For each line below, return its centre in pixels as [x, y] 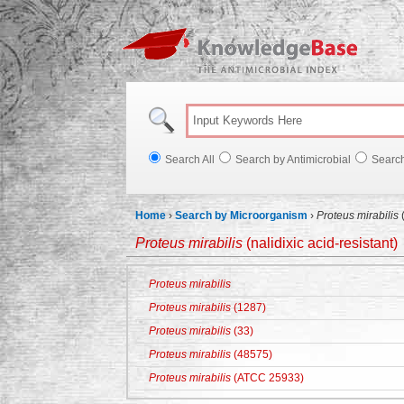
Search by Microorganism [241, 216]
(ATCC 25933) [267, 378]
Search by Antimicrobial [293, 160]
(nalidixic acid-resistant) [320, 243]
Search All [190, 160]
